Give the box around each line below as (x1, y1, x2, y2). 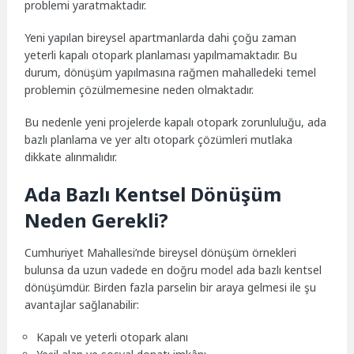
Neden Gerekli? (24, 206, 169, 233)
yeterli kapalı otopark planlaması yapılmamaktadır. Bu (24, 47, 298, 63)
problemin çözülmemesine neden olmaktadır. (24, 82, 254, 98)
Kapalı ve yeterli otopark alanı (36, 329, 189, 345)
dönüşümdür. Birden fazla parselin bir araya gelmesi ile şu (24, 279, 317, 295)
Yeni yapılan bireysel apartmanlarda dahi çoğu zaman (24, 30, 297, 46)
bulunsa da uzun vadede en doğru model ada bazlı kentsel (24, 262, 322, 277)
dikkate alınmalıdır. (24, 149, 118, 164)
